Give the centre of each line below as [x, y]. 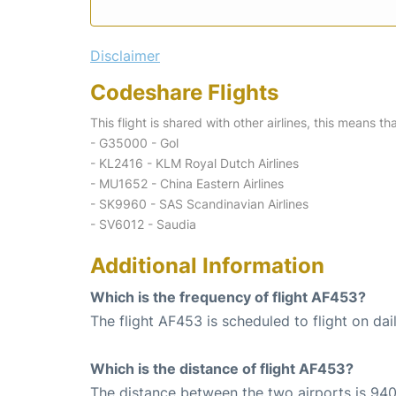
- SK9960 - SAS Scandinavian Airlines [199, 203]
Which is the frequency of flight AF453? [228, 297]
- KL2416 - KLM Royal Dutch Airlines [194, 163]
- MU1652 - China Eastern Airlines [187, 183]
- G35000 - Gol [134, 142]
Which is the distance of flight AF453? [222, 368]
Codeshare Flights [184, 92]
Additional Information [207, 265]
